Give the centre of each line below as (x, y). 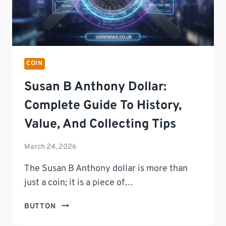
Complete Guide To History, (103, 106)
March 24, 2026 (50, 147)
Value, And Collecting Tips (100, 124)
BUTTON (41, 206)
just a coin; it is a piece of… (79, 183)
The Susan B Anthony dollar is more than (106, 168)
